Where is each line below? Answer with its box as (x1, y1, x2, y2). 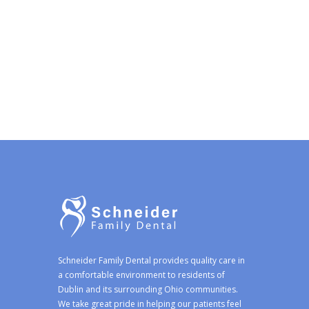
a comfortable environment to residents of (58, 269, 225, 281)
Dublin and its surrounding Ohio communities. (58, 283, 238, 296)
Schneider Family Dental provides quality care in (58, 255, 245, 267)
